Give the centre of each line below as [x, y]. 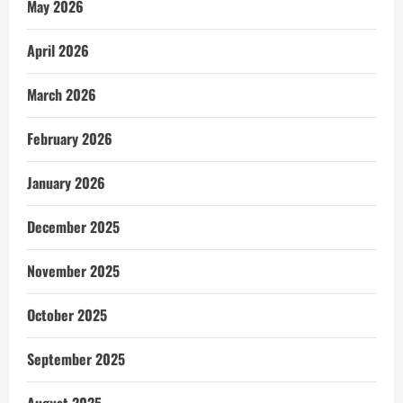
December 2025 [73, 227]
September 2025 [76, 359]
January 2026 [66, 183]
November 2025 [73, 271]
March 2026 [62, 94]
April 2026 [58, 50]
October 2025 [67, 315]
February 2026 [70, 139]
